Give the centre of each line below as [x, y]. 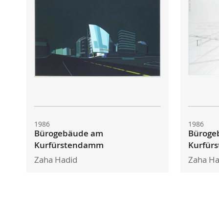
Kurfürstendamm [69, 145]
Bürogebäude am [68, 134]
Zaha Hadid [55, 160]
